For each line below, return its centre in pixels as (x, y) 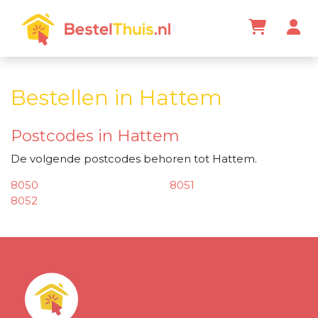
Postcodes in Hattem (95, 136)
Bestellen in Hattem (116, 97)
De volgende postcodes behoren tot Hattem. (134, 158)
